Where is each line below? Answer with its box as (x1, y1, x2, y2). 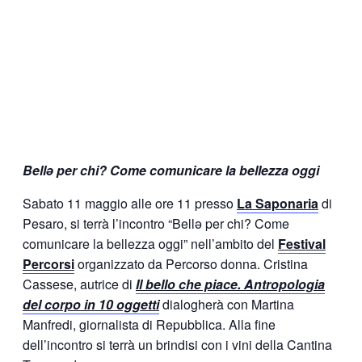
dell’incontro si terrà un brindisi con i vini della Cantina (23, 335, 332, 355)
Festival (278, 234, 326, 254)
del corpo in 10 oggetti (23, 295, 159, 314)
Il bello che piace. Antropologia (136, 275, 325, 294)
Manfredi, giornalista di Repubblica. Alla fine (23, 315, 276, 335)
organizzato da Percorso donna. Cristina (74, 255, 308, 274)
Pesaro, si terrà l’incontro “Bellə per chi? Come (23, 214, 289, 234)
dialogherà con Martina (159, 295, 294, 314)
